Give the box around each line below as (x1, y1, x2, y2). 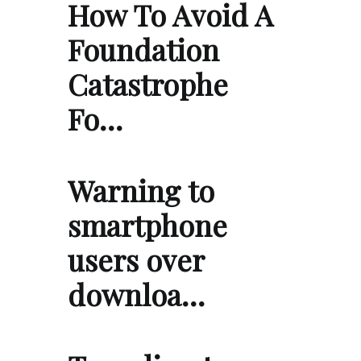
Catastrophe (68, 64, 228, 104)
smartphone (68, 205, 227, 245)
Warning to (68, 171, 214, 210)
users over (68, 240, 204, 280)
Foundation (68, 30, 219, 69)
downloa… (68, 275, 205, 314)
